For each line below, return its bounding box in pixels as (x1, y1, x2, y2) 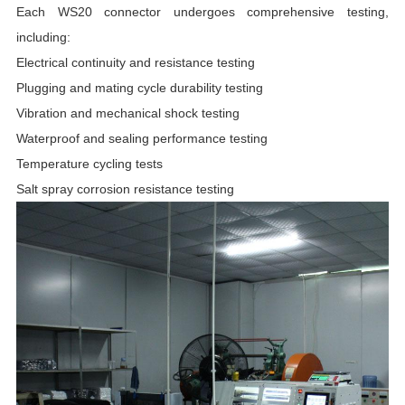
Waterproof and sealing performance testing (15, 130, 268, 146)
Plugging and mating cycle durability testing (15, 80, 263, 95)
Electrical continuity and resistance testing (15, 54, 255, 70)
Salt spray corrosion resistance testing (15, 181, 234, 196)
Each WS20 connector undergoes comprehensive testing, (15, 4, 389, 19)
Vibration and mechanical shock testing (15, 105, 240, 120)
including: (15, 29, 71, 44)
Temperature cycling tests (15, 155, 163, 171)
